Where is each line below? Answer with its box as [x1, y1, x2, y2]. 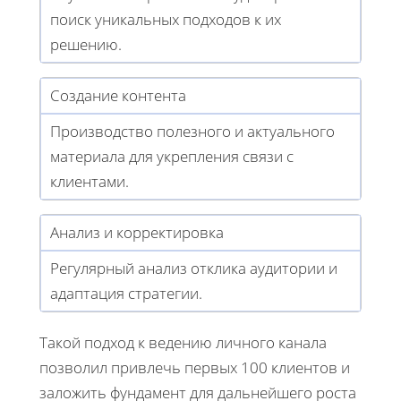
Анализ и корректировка [50, 221, 224, 243]
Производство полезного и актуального [50, 120, 335, 141]
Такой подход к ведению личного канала [39, 331, 327, 353]
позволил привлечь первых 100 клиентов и [39, 356, 350, 378]
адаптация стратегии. [50, 282, 202, 303]
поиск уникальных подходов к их [50, 8, 281, 30]
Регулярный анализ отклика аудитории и [50, 257, 337, 278]
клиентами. [50, 170, 129, 192]
